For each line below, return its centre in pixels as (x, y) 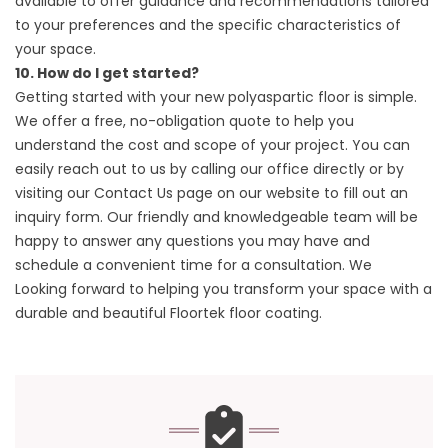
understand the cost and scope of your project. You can (212, 145)
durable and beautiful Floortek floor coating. (168, 313)
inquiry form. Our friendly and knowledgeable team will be (216, 217)
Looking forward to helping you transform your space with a (223, 289)
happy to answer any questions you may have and (192, 241)
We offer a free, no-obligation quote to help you (184, 121)
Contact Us (131, 193)
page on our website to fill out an (290, 193)
